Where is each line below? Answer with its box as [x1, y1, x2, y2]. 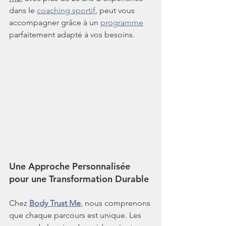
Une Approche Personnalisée [9, 160, 133, 172]
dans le [9, 5, 37, 15]
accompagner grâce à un [9, 17, 100, 27]
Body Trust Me [29, 198, 81, 208]
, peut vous [95, 5, 137, 15]
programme [100, 17, 143, 27]
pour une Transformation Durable [9, 173, 149, 185]
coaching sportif [37, 5, 95, 15]
